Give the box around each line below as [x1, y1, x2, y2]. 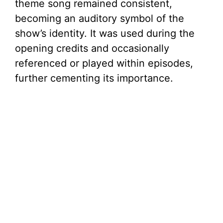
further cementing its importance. [15, 72, 173, 85]
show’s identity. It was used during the [15, 27, 195, 40]
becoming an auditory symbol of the [15, 12, 184, 25]
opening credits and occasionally [15, 42, 169, 55]
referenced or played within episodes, [15, 57, 193, 70]
